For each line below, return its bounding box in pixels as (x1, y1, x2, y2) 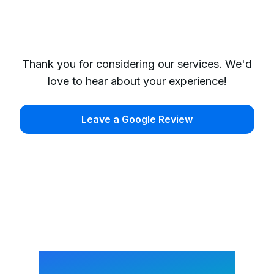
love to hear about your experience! (47, 75, 227, 87)
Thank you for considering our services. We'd (22, 57, 252, 70)
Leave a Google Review (81, 113, 193, 125)
